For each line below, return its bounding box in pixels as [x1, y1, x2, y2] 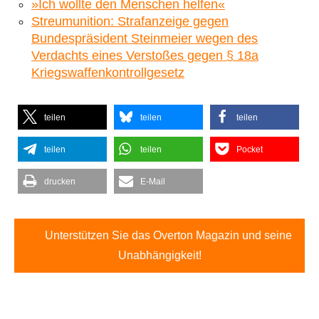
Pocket [236, 144, 263, 155]
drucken [44, 176, 75, 187]
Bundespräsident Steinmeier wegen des [31, 31, 258, 46]
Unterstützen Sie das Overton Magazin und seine [44, 229, 292, 241]
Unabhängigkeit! [117, 249, 202, 261]
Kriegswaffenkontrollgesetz [31, 65, 184, 80]
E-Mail [140, 176, 165, 187]
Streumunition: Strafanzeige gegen [31, 14, 229, 28]
